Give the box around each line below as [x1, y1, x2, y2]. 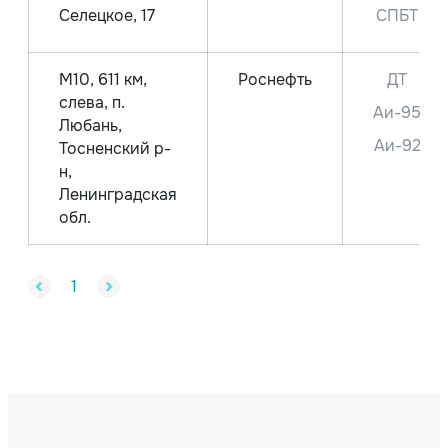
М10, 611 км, [59, 69, 147, 91]
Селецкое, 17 [59, 5, 155, 27]
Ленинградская [59, 184, 177, 206]
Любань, [59, 115, 122, 137]
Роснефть [238, 69, 312, 91]
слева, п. [59, 92, 125, 114]
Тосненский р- [59, 138, 171, 160]
